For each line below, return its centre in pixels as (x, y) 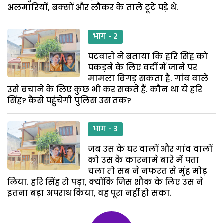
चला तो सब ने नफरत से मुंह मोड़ (148, 171)
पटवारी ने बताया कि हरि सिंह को (148, 56)
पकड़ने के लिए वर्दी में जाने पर (143, 67)
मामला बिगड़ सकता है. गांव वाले (148, 78)
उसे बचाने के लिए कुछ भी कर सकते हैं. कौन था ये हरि (105, 89)
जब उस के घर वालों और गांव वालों (150, 149)
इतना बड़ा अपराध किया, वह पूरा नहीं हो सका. (90, 193)
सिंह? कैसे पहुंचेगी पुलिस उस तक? (69, 100)
